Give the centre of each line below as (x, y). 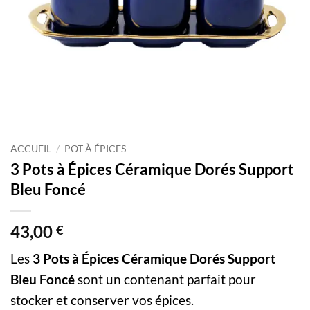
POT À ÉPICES (95, 149)
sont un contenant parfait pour (167, 279)
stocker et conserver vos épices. (103, 300)
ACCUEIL (31, 149)
